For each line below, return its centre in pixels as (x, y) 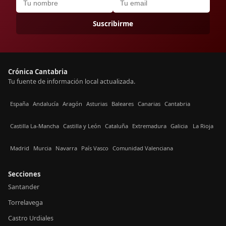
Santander (24, 187)
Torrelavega (25, 203)
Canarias (149, 103)
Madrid (20, 148)
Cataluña (117, 126)
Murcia (42, 148)
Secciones (24, 174)
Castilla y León (82, 126)
